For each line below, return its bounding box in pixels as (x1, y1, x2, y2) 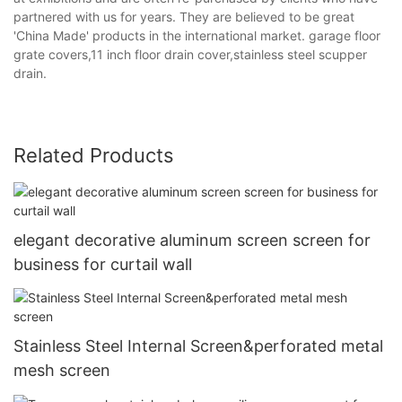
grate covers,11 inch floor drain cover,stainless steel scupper (13, 46, 367, 62)
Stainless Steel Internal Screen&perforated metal (13, 336, 383, 356)
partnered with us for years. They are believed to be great (13, 8, 354, 24)
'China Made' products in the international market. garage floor (13, 27, 380, 43)
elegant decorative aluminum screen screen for (13, 230, 371, 249)
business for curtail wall (13, 254, 192, 274)
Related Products (13, 143, 174, 167)
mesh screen (13, 361, 110, 380)
